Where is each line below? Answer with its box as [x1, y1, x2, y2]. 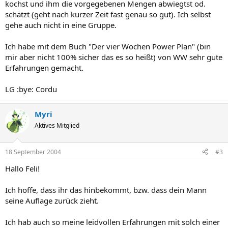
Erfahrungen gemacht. [5, 63, 83, 73]
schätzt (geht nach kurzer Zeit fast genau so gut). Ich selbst [5, 9, 211, 19]
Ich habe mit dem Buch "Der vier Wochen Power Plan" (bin [5, 41, 211, 51]
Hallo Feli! [5, 163, 40, 174]
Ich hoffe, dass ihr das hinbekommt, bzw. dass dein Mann [5, 184, 207, 195]
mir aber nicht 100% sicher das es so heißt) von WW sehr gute [5, 52, 222, 62]
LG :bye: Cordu [5, 84, 57, 94]
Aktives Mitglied [35, 121, 79, 130]
